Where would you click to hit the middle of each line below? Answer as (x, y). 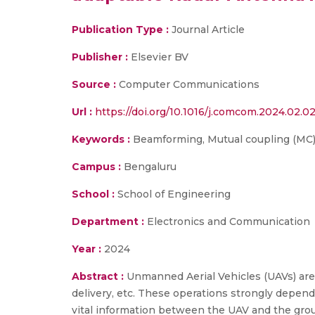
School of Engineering (173, 194)
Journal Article (207, 30)
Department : (108, 221)
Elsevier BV (160, 57)
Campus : (96, 167)
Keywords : (101, 139)
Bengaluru (149, 167)
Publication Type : (120, 30)
